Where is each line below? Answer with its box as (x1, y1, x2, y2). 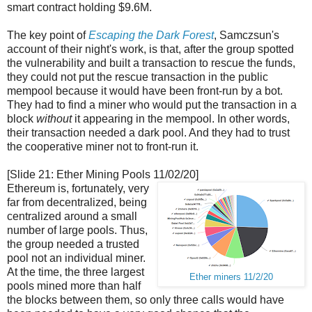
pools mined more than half (7, 280, 141, 292)
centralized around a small (7, 210, 137, 223)
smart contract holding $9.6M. (7, 1, 152, 14)
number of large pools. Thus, (7, 224, 148, 237)
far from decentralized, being (7, 196, 147, 209)
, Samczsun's (214, 29, 279, 42)
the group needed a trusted (7, 238, 139, 251)
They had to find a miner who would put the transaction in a (7, 99, 297, 111)
